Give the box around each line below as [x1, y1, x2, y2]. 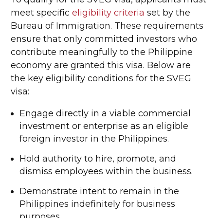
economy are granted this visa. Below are [11, 60, 191, 71]
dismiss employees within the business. [19, 166, 193, 177]
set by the [145, 7, 191, 18]
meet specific [11, 7, 73, 18]
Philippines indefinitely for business [19, 199, 176, 209]
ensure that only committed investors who [11, 34, 198, 44]
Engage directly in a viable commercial [19, 108, 191, 119]
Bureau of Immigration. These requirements [11, 20, 204, 31]
